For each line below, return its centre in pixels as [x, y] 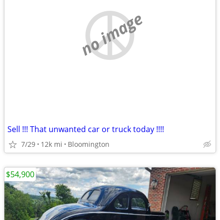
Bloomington [89, 144]
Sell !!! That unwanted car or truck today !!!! [86, 129]
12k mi [52, 144]
